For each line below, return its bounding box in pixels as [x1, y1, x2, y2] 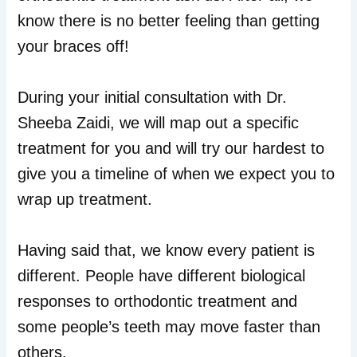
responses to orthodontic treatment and [18, 292, 298, 310]
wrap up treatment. [18, 190, 153, 208]
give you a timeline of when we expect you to [18, 164, 335, 182]
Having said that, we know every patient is [18, 241, 316, 259]
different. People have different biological [18, 266, 306, 284]
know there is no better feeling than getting [18, 11, 320, 29]
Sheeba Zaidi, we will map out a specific [18, 113, 300, 131]
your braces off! [18, 37, 130, 55]
